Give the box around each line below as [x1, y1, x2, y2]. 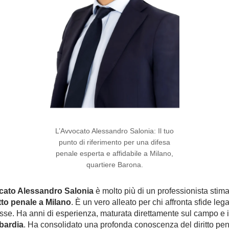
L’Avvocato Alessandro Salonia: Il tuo [55, 127, 174, 135]
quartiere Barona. [86, 161, 143, 169]
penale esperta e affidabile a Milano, [56, 149, 173, 157]
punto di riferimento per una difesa [59, 138, 170, 146]
